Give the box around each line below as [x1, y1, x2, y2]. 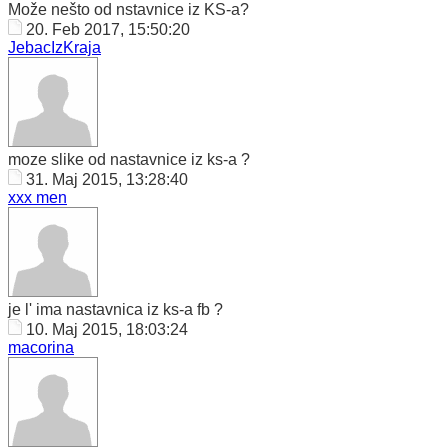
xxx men [8, 189, 67, 206]
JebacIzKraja [8, 39, 101, 56]
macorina [8, 339, 74, 356]
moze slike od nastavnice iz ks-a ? [8, 151, 250, 168]
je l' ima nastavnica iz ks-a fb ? [8, 301, 223, 318]
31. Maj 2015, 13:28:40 [22, 171, 196, 188]
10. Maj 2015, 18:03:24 [22, 321, 196, 338]
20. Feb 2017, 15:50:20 [22, 21, 198, 38]
